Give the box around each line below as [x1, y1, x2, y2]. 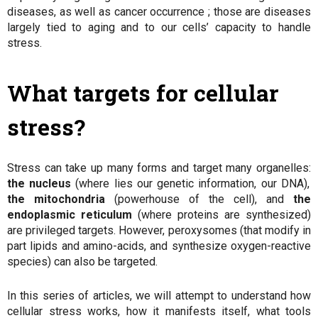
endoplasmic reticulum [7, 208, 132, 221]
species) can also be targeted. [7, 255, 158, 268]
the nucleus [7, 177, 72, 190]
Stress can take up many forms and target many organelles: [7, 161, 311, 175]
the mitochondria [7, 192, 105, 206]
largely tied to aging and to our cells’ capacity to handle [7, 21, 311, 34]
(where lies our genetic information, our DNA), [71, 177, 309, 190]
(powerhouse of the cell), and [105, 192, 293, 206]
